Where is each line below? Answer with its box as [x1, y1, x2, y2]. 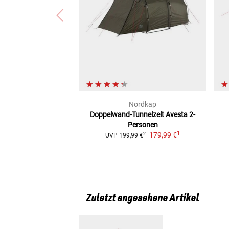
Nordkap [129, 100, 156, 109]
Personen [127, 121, 158, 129]
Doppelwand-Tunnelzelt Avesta [90, 110, 188, 119]
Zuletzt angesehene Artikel [86, 192, 199, 204]
